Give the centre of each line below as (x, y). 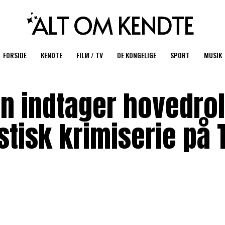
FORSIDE (15, 55)
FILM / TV (90, 55)
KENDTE (51, 55)
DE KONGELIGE (137, 55)
